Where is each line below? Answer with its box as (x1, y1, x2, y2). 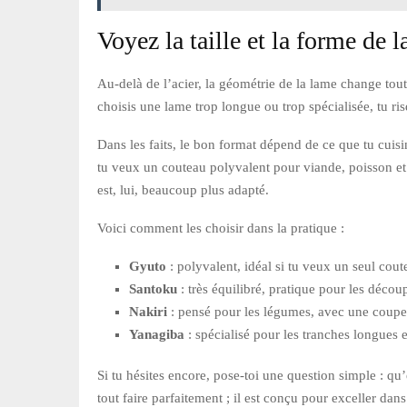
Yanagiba (129, 326, 184, 342)
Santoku (129, 281, 177, 296)
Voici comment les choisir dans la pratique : (97, 220, 344, 235)
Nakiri (129, 303, 167, 319)
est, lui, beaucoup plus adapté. (97, 182, 269, 197)
